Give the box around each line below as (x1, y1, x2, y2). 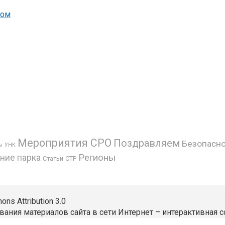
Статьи (43, 155, 63, 162)
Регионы (78, 152, 116, 163)
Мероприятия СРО (18, 136, 111, 149)
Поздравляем (114, 137, 180, 149)
